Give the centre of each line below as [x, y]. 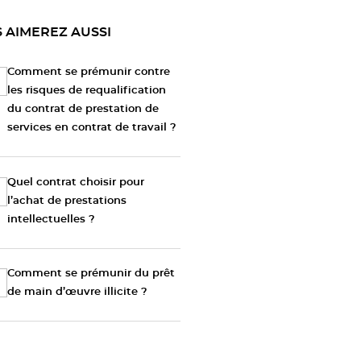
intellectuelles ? [52, 219]
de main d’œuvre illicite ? [78, 293]
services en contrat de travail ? [92, 127]
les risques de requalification [87, 90]
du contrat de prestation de [83, 109]
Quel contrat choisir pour [76, 182]
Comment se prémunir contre [89, 72]
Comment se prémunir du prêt [91, 274]
